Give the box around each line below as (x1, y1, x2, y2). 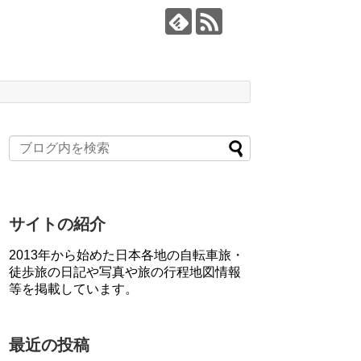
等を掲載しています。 (9, 282, 138, 297)
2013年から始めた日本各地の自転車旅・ (9, 248, 244, 263)
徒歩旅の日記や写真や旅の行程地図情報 (9, 265, 241, 280)
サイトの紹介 (9, 215, 106, 234)
